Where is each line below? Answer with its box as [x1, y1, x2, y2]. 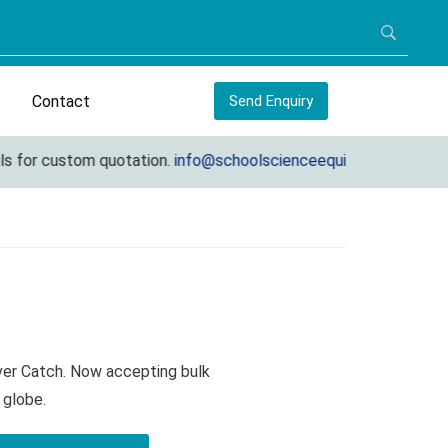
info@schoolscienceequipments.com [148, 151, 409, 171]
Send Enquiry [229, 92, 313, 111]
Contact [32, 91, 90, 111]
